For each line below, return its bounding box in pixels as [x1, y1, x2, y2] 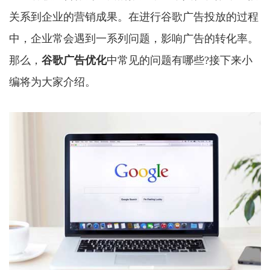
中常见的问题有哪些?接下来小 [107, 54, 253, 66]
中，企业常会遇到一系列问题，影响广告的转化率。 [9, 33, 259, 45]
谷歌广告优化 [42, 54, 107, 66]
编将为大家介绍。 [9, 76, 96, 88]
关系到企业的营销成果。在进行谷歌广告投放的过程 [9, 11, 259, 23]
